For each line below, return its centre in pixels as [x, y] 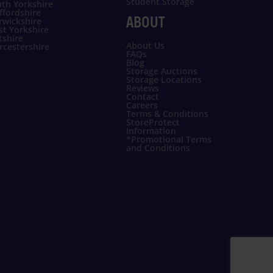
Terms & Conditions [167, 114]
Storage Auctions [161, 71]
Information [151, 131]
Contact [142, 97]
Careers [142, 105]
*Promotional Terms [168, 140]
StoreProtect [153, 122]
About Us [145, 46]
